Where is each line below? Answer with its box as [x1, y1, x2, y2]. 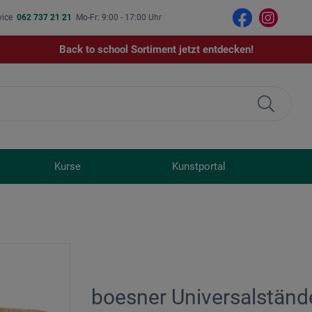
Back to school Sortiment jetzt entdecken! [58, 43, 253, 56]
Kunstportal [171, 160, 226, 173]
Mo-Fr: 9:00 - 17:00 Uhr [76, 13, 162, 22]
